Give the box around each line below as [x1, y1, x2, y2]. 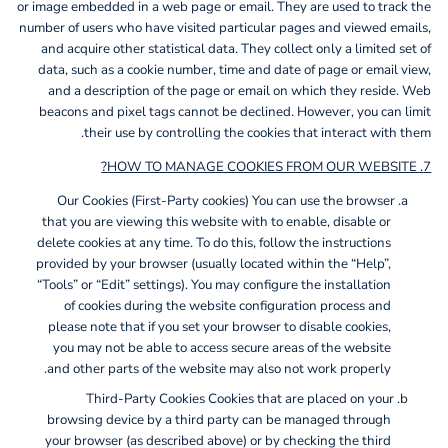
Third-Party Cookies [86, 389, 208, 408]
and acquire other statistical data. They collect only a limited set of [41, 39, 432, 58]
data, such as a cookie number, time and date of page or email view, [38, 60, 432, 79]
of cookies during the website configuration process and [64, 297, 392, 316]
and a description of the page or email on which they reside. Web [48, 81, 432, 100]
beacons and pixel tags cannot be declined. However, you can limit [39, 102, 432, 121]
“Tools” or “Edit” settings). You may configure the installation [37, 276, 392, 295]
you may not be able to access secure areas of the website [53, 339, 392, 358]
